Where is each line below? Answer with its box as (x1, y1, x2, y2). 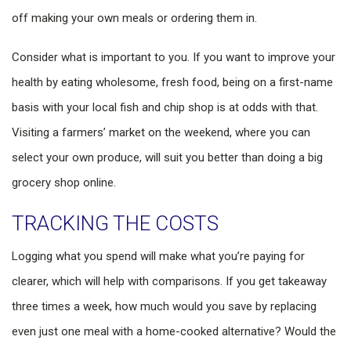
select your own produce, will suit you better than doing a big (12, 150, 323, 165)
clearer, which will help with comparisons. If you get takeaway (12, 274, 327, 288)
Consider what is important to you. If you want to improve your (12, 50, 335, 64)
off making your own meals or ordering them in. (12, 11, 257, 25)
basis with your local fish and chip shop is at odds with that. (12, 100, 318, 114)
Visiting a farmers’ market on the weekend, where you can (12, 125, 310, 139)
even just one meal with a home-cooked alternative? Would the (12, 324, 336, 338)
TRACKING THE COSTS (12, 212, 219, 235)
